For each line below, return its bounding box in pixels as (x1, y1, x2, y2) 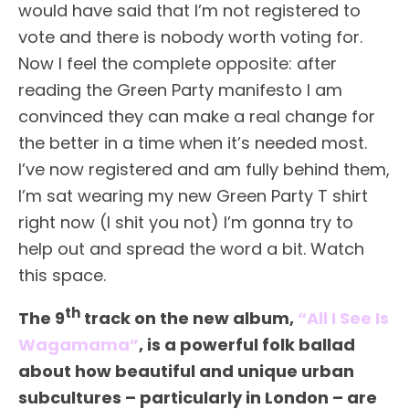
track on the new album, (80, 307, 298, 330)
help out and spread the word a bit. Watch (18, 237, 364, 260)
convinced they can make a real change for (18, 105, 375, 128)
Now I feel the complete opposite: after (18, 52, 337, 75)
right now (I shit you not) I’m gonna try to (18, 211, 353, 234)
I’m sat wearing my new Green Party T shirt (18, 184, 368, 207)
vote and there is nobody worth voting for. (18, 26, 362, 48)
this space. (18, 264, 106, 287)
